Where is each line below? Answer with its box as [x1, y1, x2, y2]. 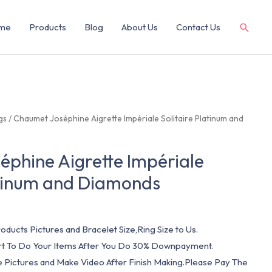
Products [29, 21, 66, 33]
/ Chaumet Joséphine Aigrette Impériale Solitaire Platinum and [7, 113, 244, 124]
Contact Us [176, 21, 220, 33]
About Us [121, 21, 158, 33]
